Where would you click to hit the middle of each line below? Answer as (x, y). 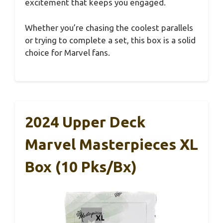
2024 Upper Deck (85, 122)
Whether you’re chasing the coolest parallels (109, 27)
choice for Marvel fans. (67, 52)
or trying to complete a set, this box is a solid (110, 40)
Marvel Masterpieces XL (111, 145)
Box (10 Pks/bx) (81, 167)
